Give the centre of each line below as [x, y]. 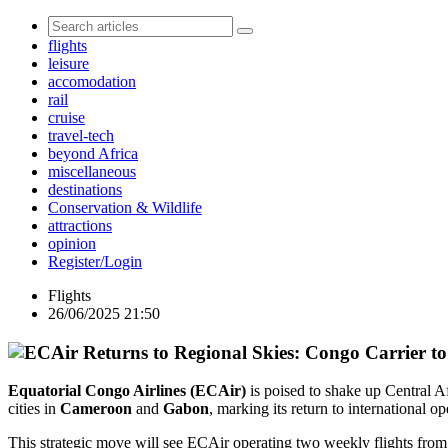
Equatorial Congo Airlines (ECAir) [127, 391]
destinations [85, 189]
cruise [66, 117]
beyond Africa [93, 153]
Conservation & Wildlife [125, 207]
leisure [68, 63]
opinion [72, 243]
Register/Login [95, 261]
